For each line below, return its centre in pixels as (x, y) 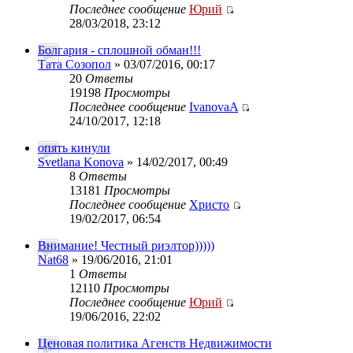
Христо (209, 204)
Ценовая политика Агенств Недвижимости (155, 343)
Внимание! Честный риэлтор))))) (126, 245)
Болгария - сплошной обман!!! (119, 50)
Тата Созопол (74, 64)
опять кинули (74, 148)
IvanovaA (214, 107)
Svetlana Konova (81, 162)
